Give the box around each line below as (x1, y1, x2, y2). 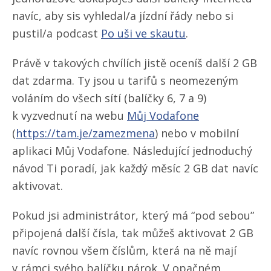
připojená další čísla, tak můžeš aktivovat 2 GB (12, 225, 253, 240)
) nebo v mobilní (155, 125, 239, 140)
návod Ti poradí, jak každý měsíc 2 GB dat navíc (12, 160, 258, 175)
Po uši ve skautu (101, 25, 186, 41)
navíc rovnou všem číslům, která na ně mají (12, 243, 237, 258)
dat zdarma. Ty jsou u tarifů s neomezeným (12, 73, 238, 88)
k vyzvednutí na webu (12, 108, 127, 123)
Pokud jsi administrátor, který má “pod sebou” (12, 207, 254, 223)
